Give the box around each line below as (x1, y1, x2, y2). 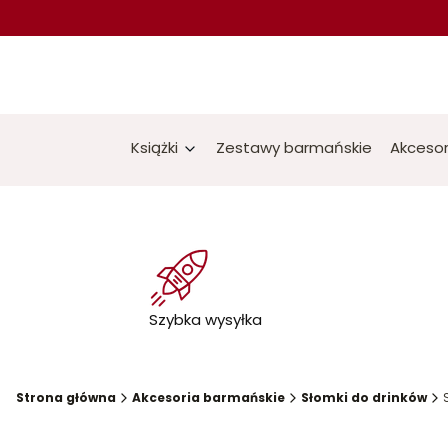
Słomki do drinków (301, 389, 427, 406)
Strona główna (16, 389, 116, 406)
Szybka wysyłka (149, 309, 262, 330)
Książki (131, 137, 178, 158)
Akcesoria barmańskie (132, 389, 285, 406)
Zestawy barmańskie (216, 137, 372, 158)
